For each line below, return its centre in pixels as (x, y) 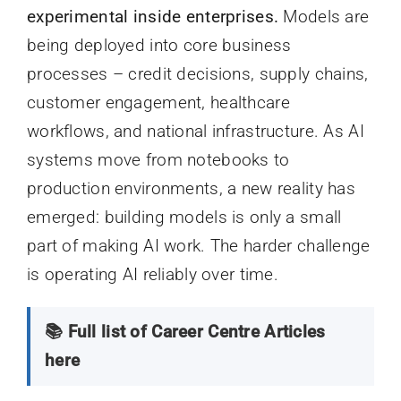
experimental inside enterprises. (153, 17)
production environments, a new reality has (191, 189)
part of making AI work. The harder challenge (198, 246)
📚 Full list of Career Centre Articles (185, 332)
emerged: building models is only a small (184, 218)
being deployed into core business (159, 46)
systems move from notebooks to (158, 160)
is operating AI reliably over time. (152, 275)
